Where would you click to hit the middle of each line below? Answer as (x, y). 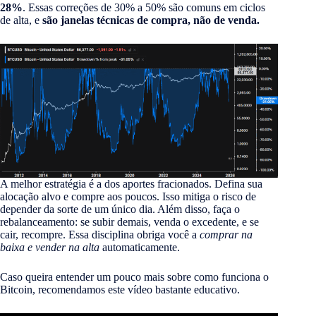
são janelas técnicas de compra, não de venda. (151, 20)
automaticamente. (140, 247)
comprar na (226, 234)
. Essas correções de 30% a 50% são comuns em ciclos (144, 8)
